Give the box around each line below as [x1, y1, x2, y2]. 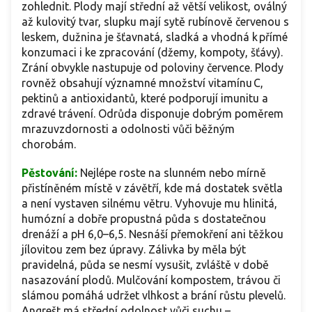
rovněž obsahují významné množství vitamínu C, [22, 76, 263, 89]
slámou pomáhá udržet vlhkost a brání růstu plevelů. [22, 288, 286, 302]
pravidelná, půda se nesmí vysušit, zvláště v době [22, 258, 269, 271]
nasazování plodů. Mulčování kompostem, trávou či [22, 273, 281, 286]
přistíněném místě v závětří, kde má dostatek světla [22, 181, 283, 194]
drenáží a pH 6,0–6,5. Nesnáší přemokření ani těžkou [22, 227, 283, 240]
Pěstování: [22, 166, 77, 179]
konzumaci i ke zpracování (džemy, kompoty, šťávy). [22, 45, 283, 58]
